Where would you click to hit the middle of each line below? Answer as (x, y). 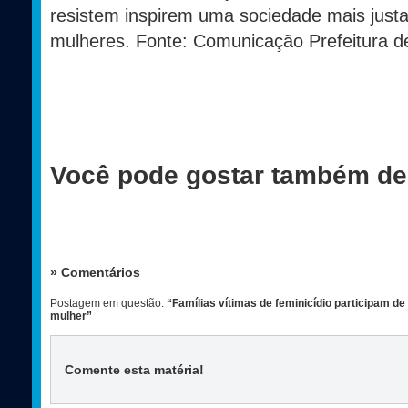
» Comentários (95, 273)
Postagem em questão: (108, 304)
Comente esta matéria (132, 370)
